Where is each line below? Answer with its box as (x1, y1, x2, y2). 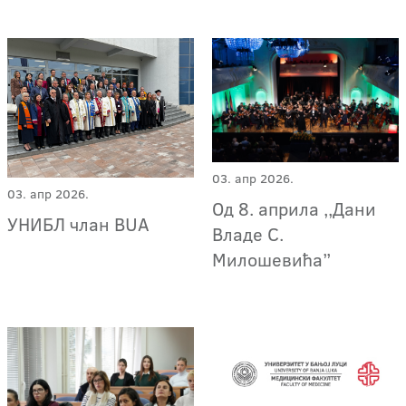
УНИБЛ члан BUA (7, 211, 150, 237)
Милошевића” (212, 246, 332, 272)
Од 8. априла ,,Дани (212, 195, 377, 221)
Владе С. (212, 220, 285, 246)
